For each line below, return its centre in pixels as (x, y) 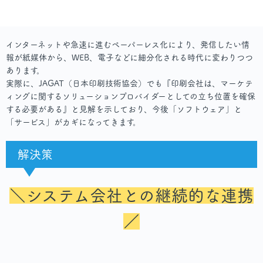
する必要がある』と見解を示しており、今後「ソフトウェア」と (124, 109)
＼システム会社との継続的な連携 (131, 195)
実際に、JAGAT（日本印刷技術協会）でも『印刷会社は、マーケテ (129, 83)
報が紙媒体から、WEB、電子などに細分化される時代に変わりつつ (129, 58)
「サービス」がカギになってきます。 (73, 122)
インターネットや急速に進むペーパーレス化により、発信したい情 (128, 45)
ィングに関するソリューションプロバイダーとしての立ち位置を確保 (131, 96)
